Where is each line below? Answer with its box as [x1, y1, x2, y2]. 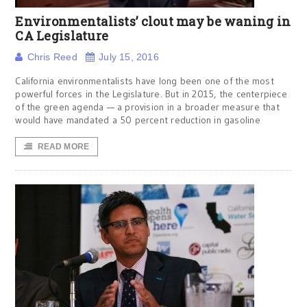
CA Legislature [15, 27, 109, 44]
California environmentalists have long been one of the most [15, 75, 274, 87]
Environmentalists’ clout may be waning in [15, 13, 291, 29]
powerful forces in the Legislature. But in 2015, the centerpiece [15, 88, 287, 100]
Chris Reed [27, 51, 77, 62]
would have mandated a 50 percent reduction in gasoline [15, 114, 260, 126]
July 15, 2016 [99, 51, 159, 62]
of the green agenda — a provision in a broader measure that [15, 101, 280, 113]
